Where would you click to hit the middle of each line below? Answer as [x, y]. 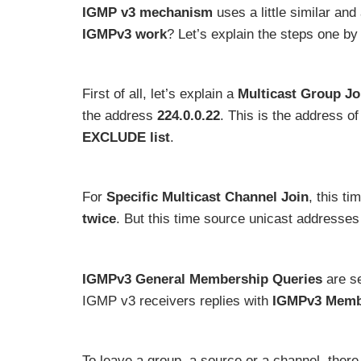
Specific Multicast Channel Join [207, 197]
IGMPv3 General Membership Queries [202, 279]
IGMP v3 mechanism [147, 12]
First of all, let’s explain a [160, 94]
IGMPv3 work [124, 34]
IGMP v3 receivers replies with [177, 301]
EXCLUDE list [126, 138]
